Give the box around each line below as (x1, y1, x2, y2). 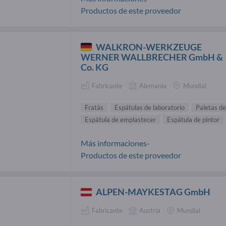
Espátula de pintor (167, 116, 219, 124)
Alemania (139, 81, 166, 90)
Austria (139, 206, 160, 215)
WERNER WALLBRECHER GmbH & (81, 51, 223, 63)
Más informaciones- (81, 138, 150, 148)
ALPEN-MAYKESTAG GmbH (96, 186, 211, 198)
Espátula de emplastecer (85, 116, 156, 124)
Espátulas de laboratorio (115, 103, 185, 112)
